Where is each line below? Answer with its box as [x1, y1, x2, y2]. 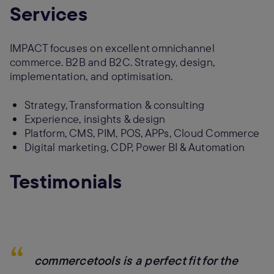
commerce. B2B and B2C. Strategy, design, [10, 55, 215, 69]
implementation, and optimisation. [10, 69, 173, 83]
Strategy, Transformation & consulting [24, 98, 205, 112]
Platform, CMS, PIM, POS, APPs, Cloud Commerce [24, 126, 260, 140]
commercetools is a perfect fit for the [34, 253, 239, 268]
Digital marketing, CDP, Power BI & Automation [24, 140, 245, 154]
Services [10, 1, 87, 26]
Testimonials [10, 169, 122, 193]
